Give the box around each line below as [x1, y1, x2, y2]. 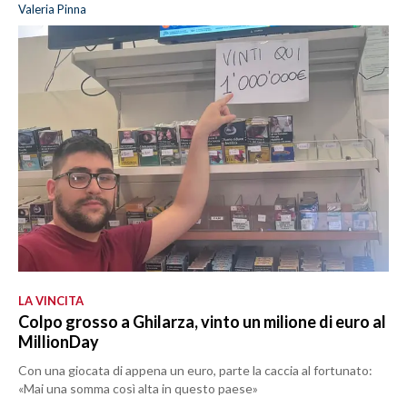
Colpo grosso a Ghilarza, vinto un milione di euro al [18, 312, 386, 333]
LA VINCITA [18, 293, 84, 309]
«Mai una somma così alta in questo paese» [18, 381, 258, 397]
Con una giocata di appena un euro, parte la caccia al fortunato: [18, 362, 372, 379]
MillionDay [18, 332, 99, 352]
